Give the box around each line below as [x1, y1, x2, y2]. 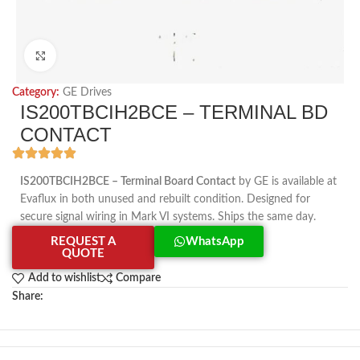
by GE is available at [235, 176, 337, 187]
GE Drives [63, 87, 112, 98]
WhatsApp [186, 235, 245, 247]
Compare [116, 272, 162, 284]
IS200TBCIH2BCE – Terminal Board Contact [20, 176, 235, 187]
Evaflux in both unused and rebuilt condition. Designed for [20, 194, 310, 205]
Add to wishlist [27, 272, 100, 284]
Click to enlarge [56, 51, 128, 60]
